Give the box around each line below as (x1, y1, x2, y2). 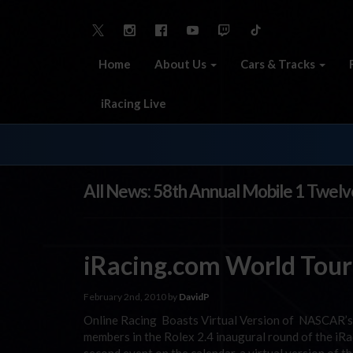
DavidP (179, 290, 210, 303)
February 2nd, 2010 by (84, 290, 179, 303)
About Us (154, 56, 209, 71)
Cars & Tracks (240, 56, 318, 71)
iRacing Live (98, 95, 166, 110)
